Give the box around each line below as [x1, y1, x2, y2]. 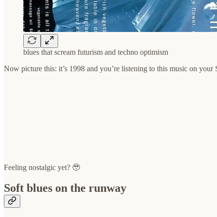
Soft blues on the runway [4, 182, 126, 195]
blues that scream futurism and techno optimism [23, 48, 168, 57]
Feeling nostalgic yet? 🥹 [4, 163, 80, 172]
